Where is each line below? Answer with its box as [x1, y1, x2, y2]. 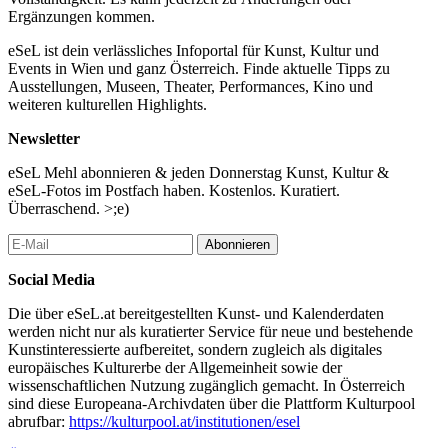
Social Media [8, 270, 95, 288]
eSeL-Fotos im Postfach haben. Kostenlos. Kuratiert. [8, 181, 340, 199]
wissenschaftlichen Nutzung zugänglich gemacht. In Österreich [8, 376, 405, 394]
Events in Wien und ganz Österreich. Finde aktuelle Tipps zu [8, 59, 390, 77]
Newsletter [8, 129, 80, 147]
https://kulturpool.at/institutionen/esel [69, 412, 300, 430]
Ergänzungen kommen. [8, 7, 155, 25]
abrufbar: [8, 412, 69, 430]
